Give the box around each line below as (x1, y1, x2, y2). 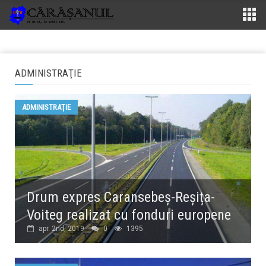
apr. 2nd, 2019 (39, 224, 84, 233)
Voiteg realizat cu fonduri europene (27, 206, 231, 223)
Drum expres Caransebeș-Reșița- (27, 188, 215, 205)
